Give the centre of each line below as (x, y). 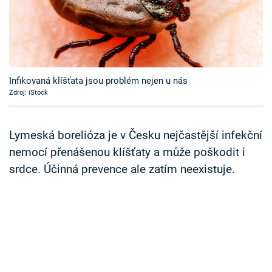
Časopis (39, 12)
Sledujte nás (34, 124)
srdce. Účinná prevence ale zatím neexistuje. (122, 170)
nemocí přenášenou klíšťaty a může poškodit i (127, 153)
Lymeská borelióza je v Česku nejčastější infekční (136, 136)
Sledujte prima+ (59, 42)
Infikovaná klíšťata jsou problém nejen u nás (98, 81)
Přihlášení (53, 79)
